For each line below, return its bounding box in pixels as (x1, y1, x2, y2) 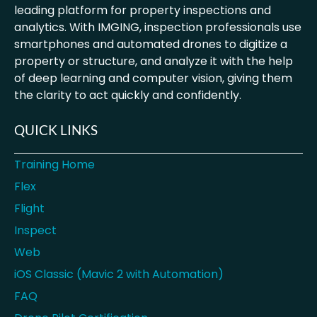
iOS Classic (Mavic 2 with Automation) (14, 266, 224, 283)
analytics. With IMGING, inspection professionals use (14, 19, 301, 36)
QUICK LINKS (14, 122, 98, 139)
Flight (14, 200, 45, 217)
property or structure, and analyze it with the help (14, 53, 293, 70)
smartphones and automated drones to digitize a (14, 36, 287, 53)
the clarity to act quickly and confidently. (14, 87, 241, 104)
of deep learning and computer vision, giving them (14, 70, 292, 87)
